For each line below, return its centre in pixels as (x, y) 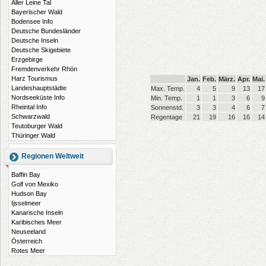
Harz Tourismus (34, 78)
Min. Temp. (167, 98)
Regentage (167, 117)
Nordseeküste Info (38, 97)
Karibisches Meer (37, 222)
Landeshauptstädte (39, 88)
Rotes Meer (28, 251)
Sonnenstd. (167, 108)
